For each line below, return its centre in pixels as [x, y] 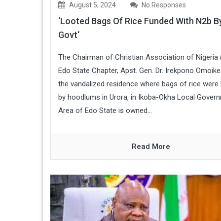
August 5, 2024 [92, 5]
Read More [151, 147]
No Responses [163, 5]
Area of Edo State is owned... [105, 111]
